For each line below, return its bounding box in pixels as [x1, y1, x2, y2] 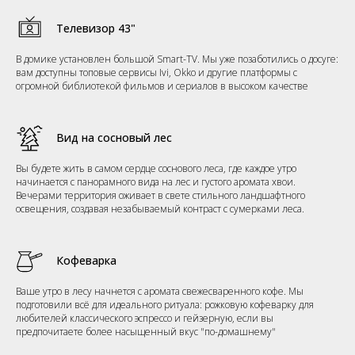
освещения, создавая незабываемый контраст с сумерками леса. [16, 201, 304, 216]
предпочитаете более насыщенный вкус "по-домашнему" [16, 324, 276, 338]
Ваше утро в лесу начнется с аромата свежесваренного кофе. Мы [16, 284, 303, 298]
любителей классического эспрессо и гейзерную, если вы [16, 311, 273, 325]
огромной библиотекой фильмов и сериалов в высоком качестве [16, 78, 308, 93]
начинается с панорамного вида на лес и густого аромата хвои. [16, 174, 296, 189]
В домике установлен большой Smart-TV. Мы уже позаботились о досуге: [16, 52, 338, 66]
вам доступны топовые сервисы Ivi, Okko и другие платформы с [16, 65, 297, 79]
